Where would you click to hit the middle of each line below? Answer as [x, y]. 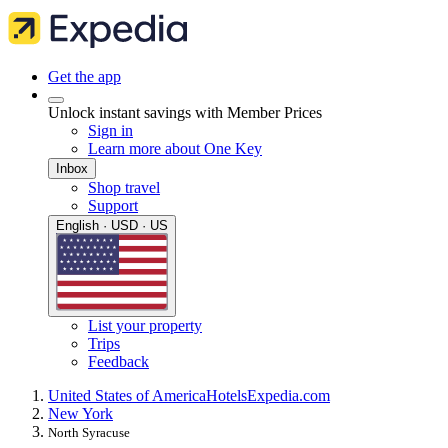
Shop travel [124, 187]
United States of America [127, 396]
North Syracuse [89, 433]
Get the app [84, 76]
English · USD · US [112, 225]
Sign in [110, 130]
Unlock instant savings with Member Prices [185, 112]
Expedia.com [288, 396]
